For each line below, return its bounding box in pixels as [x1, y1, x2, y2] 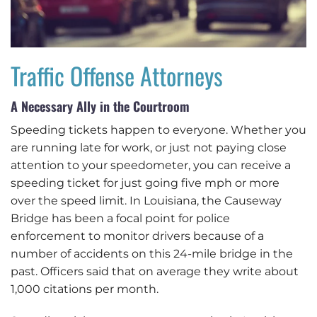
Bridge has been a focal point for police [11, 211, 230, 225]
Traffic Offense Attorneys [11, 57, 223, 93]
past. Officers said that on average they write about [11, 264, 299, 278]
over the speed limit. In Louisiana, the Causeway [11, 193, 282, 207]
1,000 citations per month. [11, 282, 158, 296]
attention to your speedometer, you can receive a [11, 158, 291, 172]
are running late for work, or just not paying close [11, 140, 287, 154]
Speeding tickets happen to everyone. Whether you [11, 122, 306, 137]
